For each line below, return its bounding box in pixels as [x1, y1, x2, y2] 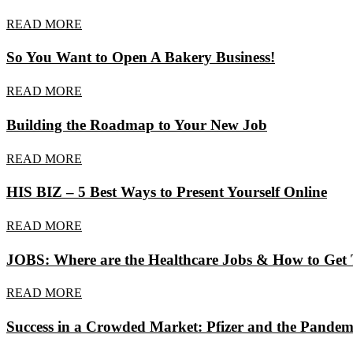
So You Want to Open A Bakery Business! [6, 49, 275, 66]
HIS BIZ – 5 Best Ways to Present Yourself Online [6, 184, 327, 201]
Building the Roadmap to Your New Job [6, 116, 267, 133]
